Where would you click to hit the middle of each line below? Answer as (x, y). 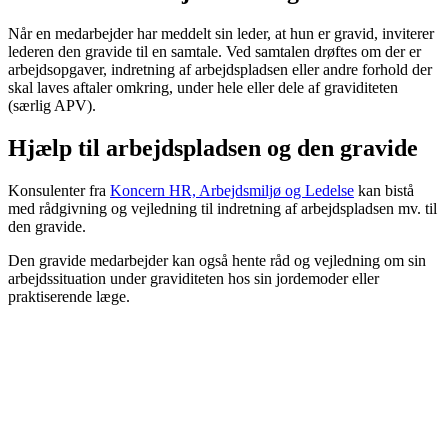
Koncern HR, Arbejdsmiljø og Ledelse (232, 190)
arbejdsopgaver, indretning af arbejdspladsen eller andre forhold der (220, 70)
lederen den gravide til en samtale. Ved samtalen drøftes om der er (214, 52)
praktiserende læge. (69, 296)
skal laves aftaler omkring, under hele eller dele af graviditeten (203, 88)
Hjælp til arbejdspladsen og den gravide (213, 148)
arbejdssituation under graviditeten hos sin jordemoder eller (193, 278)
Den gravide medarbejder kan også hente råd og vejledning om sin (217, 260)
